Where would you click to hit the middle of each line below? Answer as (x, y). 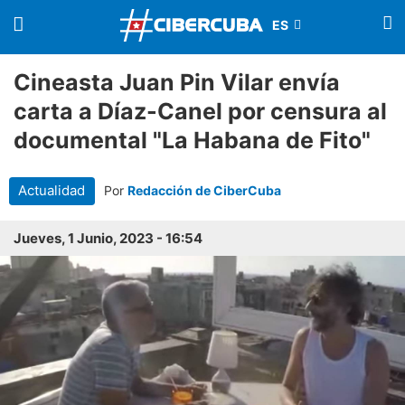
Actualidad (52, 190)
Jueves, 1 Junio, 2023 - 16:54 (108, 239)
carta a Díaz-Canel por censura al (200, 111)
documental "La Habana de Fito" (192, 140)
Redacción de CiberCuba (204, 190)
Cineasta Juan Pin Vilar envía (177, 82)
